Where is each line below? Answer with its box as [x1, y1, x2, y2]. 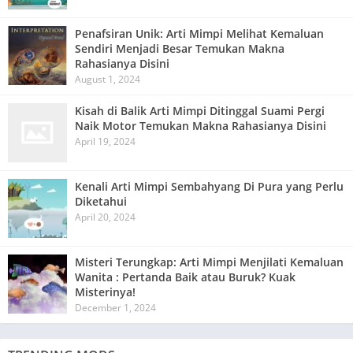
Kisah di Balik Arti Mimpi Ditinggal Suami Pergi [75, 102, 325, 118]
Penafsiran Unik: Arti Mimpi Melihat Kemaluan [75, 25, 324, 41]
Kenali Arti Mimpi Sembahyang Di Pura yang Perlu [75, 178, 344, 194]
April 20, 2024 [75, 210, 136, 224]
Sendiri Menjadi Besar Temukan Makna [75, 40, 284, 56]
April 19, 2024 [75, 134, 136, 148]
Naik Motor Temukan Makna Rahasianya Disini [75, 117, 326, 133]
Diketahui [75, 193, 127, 209]
